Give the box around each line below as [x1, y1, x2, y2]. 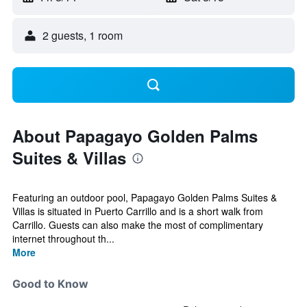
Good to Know [12, 277, 88, 291]
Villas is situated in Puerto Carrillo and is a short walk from [12, 204, 263, 218]
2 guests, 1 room [42, 27, 123, 43]
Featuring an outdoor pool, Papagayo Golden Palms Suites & [12, 191, 277, 204]
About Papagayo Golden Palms [12, 124, 258, 147]
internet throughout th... [12, 232, 114, 245]
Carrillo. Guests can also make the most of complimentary [12, 218, 263, 232]
